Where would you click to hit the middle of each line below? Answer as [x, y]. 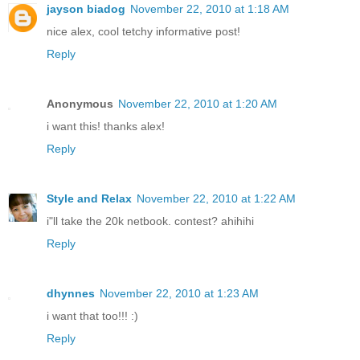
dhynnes [71, 294]
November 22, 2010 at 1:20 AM [198, 104]
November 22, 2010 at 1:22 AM [216, 199]
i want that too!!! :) [92, 316]
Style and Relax [89, 199]
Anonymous [80, 104]
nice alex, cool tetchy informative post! [143, 32]
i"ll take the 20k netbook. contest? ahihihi [150, 221]
